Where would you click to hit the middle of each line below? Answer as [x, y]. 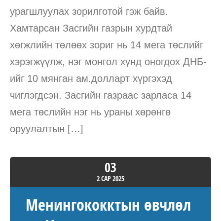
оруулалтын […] [47, 129]
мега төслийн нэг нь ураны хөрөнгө [90, 112]
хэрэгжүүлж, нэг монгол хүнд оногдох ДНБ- [108, 61]
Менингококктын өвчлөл [108, 204]
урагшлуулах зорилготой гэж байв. [89, 11]
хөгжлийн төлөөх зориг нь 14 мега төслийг [107, 45]
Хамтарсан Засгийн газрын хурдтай [91, 28]
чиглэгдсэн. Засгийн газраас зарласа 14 [101, 95]
